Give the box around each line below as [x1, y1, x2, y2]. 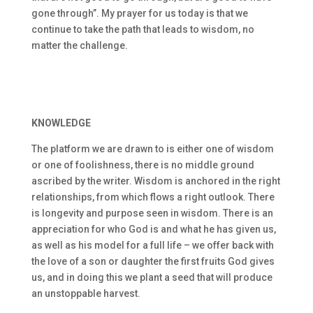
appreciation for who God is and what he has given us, [31, 224, 276, 235]
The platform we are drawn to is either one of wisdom [31, 143, 274, 154]
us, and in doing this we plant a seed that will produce [31, 272, 272, 283]
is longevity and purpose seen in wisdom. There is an [31, 208, 273, 219]
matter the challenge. [31, 40, 128, 51]
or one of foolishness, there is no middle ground [31, 159, 254, 170]
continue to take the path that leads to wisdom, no [31, 24, 254, 35]
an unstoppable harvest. [31, 288, 140, 299]
